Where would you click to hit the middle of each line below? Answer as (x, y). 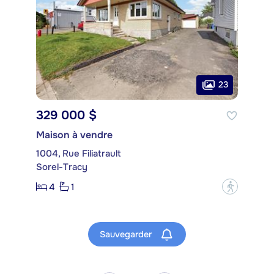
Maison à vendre (74, 135)
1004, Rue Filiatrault (79, 154)
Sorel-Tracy (62, 167)
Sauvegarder (127, 234)
